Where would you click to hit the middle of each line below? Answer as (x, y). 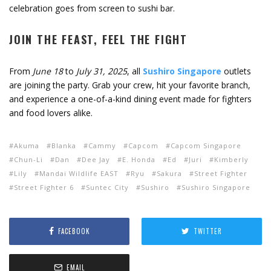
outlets (236, 71)
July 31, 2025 (100, 71)
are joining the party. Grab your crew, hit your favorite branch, (130, 85)
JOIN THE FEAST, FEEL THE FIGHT (98, 39)
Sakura (169, 173)
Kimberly (231, 159)
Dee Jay (96, 159)
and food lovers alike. (51, 113)
